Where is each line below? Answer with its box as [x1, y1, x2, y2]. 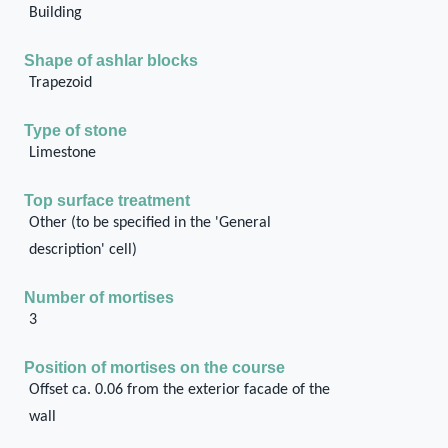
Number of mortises [24, 289, 174, 306]
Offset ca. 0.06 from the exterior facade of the [28, 382, 330, 398]
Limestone [28, 145, 96, 161]
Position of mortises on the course [24, 359, 285, 376]
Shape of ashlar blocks [24, 52, 198, 69]
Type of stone [24, 122, 127, 139]
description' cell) [28, 242, 137, 258]
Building [28, 5, 82, 21]
